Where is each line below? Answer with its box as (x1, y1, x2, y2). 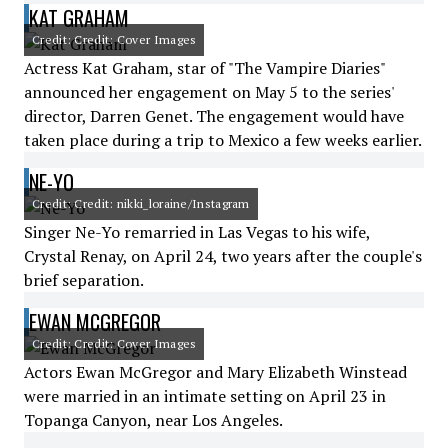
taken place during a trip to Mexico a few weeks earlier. (24, 129, 422, 151)
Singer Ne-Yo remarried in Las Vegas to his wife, (24, 221, 370, 243)
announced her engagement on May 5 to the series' (24, 81, 394, 103)
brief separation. (24, 269, 144, 291)
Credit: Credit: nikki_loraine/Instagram (32, 196, 250, 211)
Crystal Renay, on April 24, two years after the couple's (24, 245, 422, 267)
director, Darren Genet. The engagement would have (24, 105, 404, 127)
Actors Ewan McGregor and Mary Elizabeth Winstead (24, 361, 407, 383)
